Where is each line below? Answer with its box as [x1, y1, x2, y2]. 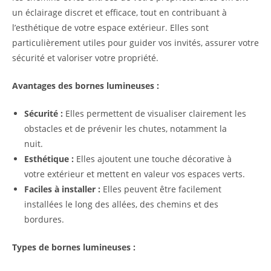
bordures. [24, 214, 64, 226]
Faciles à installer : [24, 183, 100, 195]
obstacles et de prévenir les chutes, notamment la [24, 123, 227, 135]
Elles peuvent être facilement [100, 183, 221, 195]
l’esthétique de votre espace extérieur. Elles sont [12, 22, 209, 34]
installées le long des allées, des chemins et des [24, 198, 218, 211]
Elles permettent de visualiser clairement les [63, 108, 246, 120]
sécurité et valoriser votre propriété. [12, 52, 158, 64]
